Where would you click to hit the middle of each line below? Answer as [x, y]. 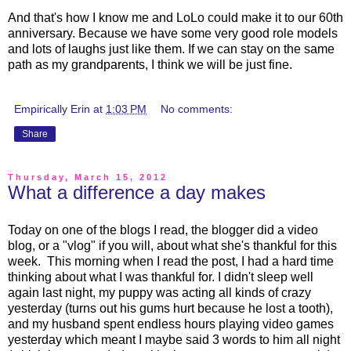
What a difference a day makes [137, 193]
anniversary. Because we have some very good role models [173, 34]
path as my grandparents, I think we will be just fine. [150, 65]
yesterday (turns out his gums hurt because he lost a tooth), [170, 308]
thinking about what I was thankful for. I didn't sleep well [161, 277]
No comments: [197, 109]
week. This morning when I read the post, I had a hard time [171, 261]
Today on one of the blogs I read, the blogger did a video [163, 230]
